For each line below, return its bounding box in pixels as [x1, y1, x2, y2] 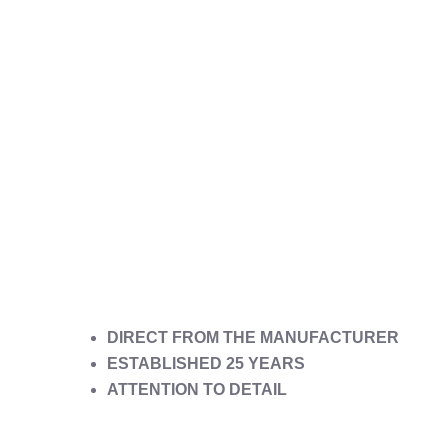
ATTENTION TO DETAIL [107, 381, 288, 399]
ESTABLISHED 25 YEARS [107, 355, 306, 373]
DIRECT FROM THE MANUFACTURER [107, 329, 400, 347]
